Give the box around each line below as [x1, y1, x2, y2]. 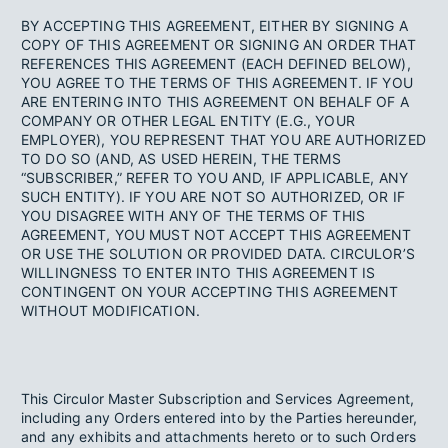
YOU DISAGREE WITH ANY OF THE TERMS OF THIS [21, 207, 365, 224]
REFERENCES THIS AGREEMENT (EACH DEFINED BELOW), [21, 55, 411, 72]
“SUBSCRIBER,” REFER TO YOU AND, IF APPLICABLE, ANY [21, 169, 409, 186]
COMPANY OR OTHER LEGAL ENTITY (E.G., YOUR [21, 112, 355, 129]
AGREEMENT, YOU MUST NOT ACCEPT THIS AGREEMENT [21, 226, 412, 243]
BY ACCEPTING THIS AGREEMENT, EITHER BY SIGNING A [21, 17, 408, 34]
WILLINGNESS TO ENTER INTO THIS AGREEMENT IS [21, 264, 376, 281]
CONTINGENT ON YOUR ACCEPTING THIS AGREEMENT [21, 283, 399, 300]
